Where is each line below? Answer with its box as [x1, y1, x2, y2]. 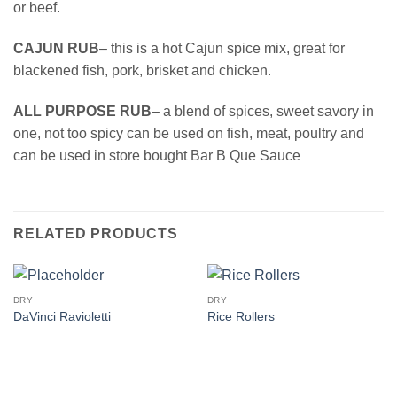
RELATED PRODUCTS [13, 226, 178, 242]
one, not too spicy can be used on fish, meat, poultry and [13, 125, 364, 141]
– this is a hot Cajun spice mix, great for [99, 40, 345, 56]
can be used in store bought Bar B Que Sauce [13, 147, 300, 163]
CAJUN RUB [13, 40, 99, 56]
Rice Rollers [206, 309, 275, 323]
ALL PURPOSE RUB [13, 103, 152, 119]
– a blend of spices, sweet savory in [152, 103, 374, 119]
